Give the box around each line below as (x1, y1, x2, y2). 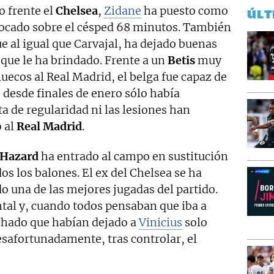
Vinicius (139, 215, 182, 230)
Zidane (104, 4, 141, 18)
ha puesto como (141, 4, 228, 18)
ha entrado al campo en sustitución (39, 149, 228, 164)
